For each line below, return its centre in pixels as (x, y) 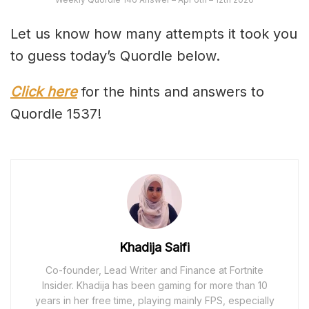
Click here (44, 91)
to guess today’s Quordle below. (115, 56)
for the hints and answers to (173, 91)
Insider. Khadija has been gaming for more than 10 (154, 285)
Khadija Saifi (154, 247)
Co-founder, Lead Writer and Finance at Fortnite (154, 270)
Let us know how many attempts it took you (154, 33)
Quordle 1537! (56, 113)
